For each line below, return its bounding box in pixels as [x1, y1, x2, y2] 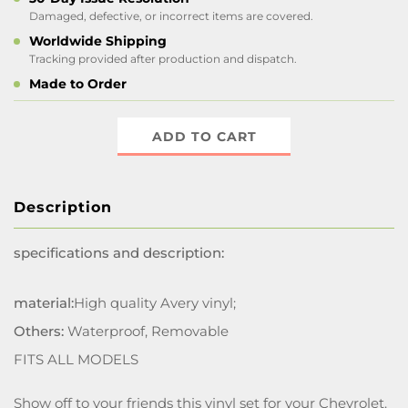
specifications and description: [14, 244, 224, 261]
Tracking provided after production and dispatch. [29, 52, 297, 66]
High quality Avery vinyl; [74, 294, 236, 311]
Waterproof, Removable [64, 322, 229, 340]
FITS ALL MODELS [14, 351, 138, 368]
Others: [14, 322, 64, 340]
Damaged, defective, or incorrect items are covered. [29, 9, 313, 23]
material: [14, 294, 74, 311]
